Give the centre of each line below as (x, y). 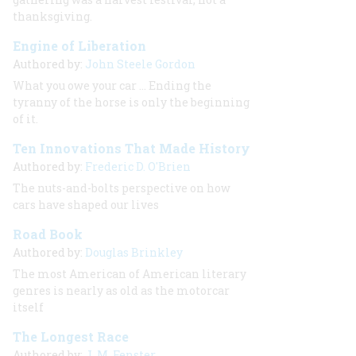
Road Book (48, 234)
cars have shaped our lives (86, 205)
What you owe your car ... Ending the (112, 85)
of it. (25, 119)
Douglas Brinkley (134, 252)
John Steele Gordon (140, 64)
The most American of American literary (130, 274)
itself (28, 307)
